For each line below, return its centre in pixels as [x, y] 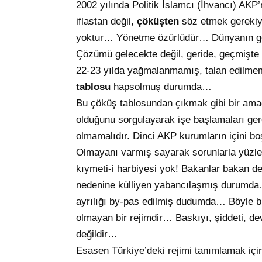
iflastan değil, [106, 22]
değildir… [97, 235]
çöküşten [159, 22]
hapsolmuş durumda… [163, 87]
